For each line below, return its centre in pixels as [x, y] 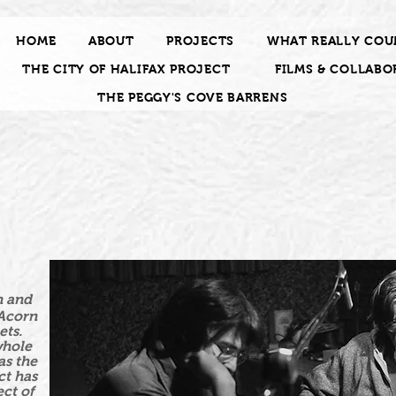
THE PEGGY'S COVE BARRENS [193, 97]
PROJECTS [200, 41]
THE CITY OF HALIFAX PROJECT [126, 69]
